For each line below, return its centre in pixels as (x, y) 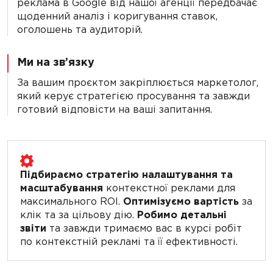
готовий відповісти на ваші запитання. (115, 109)
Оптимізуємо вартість (181, 201)
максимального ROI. (72, 201)
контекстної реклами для (169, 188)
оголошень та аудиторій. (80, 30)
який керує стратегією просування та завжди (133, 96)
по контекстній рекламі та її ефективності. (129, 242)
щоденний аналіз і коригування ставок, (117, 16)
